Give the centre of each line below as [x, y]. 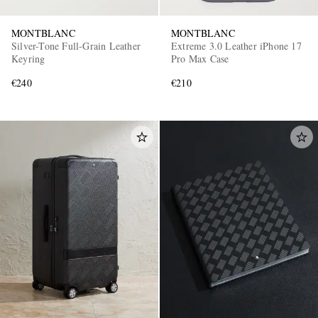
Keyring [28, 58]
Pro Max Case [200, 58]
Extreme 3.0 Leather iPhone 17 [236, 45]
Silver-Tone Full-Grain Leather [76, 45]
